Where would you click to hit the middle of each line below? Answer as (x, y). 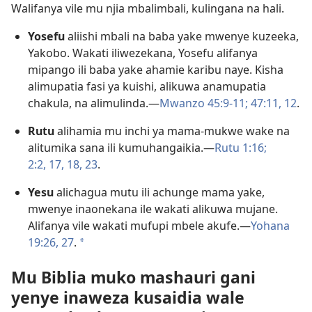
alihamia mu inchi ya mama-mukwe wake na (172, 131)
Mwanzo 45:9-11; (204, 103)
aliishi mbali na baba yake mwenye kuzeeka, (182, 37)
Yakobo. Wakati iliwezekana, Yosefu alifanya (143, 53)
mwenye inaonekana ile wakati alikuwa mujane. (153, 209)
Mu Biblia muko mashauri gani (133, 277)
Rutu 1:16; (241, 148)
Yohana (270, 226)
